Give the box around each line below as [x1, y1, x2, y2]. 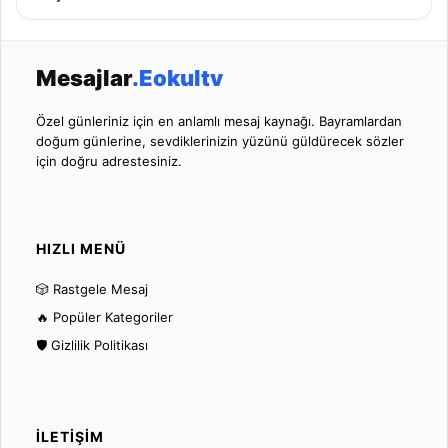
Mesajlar [36, 64, 132, 91]
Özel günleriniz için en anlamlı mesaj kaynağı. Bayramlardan [36, 112, 402, 129]
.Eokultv [132, 64, 223, 91]
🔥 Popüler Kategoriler [36, 308, 173, 325]
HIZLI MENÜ [36, 239, 126, 257]
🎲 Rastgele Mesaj [36, 280, 148, 297]
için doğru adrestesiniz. [36, 152, 182, 169]
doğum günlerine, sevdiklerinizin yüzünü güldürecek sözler [36, 132, 404, 149]
